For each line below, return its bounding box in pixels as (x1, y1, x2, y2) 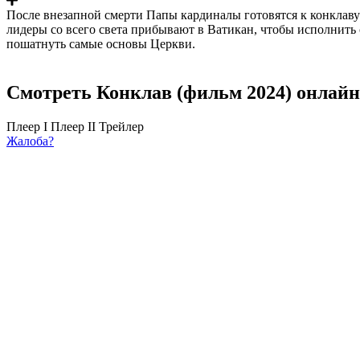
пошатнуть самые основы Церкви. (6, 36, 195, 51)
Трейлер (99, 119, 144, 133)
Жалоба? (6, 133, 54, 148)
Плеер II (51, 119, 96, 133)
